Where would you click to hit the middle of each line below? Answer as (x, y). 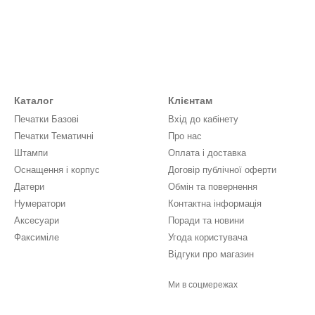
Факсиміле (37, 237)
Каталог (34, 101)
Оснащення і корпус (57, 170)
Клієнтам (190, 101)
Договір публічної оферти (222, 170)
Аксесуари (37, 220)
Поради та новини (206, 220)
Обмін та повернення (213, 187)
